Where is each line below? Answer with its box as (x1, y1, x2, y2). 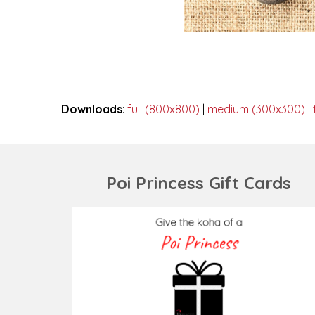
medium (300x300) (207, 102, 305, 116)
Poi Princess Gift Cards (105, 172, 291, 193)
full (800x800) (127, 102, 200, 116)
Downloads (61, 102, 122, 116)
